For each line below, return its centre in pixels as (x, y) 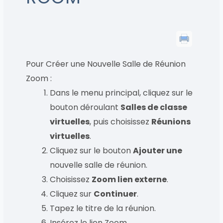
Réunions (171, 122)
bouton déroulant (85, 107)
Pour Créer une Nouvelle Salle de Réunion (106, 64)
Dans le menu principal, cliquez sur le (121, 93)
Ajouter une (158, 151)
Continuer (115, 194)
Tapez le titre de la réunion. (103, 208)
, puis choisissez (121, 122)
